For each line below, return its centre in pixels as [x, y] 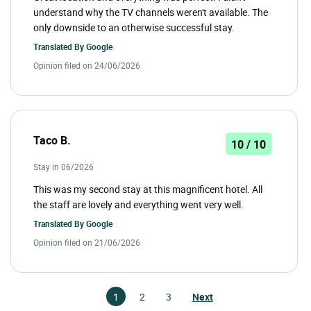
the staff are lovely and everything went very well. [138, 204]
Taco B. [52, 140]
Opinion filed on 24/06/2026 [87, 65]
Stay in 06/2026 [64, 166]
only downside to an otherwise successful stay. [134, 27]
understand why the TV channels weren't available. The [151, 12]
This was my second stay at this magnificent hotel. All [148, 189]
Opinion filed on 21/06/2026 [87, 242]
